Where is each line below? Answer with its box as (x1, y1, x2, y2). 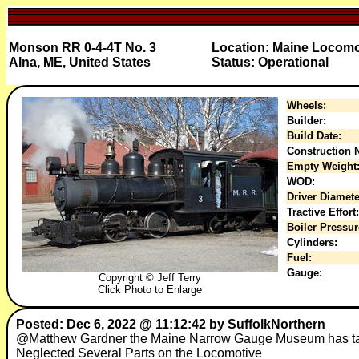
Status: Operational (212, 55, 329, 69)
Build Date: (287, 130, 341, 142)
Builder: (287, 115, 326, 127)
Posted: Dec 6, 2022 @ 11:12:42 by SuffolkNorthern (16, 317, 325, 331)
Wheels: (287, 99, 326, 111)
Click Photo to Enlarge (98, 284, 202, 296)
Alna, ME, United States (9, 55, 151, 69)
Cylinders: (287, 236, 337, 248)
